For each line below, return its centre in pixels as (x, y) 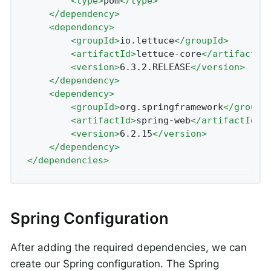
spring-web (163, 120)
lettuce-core (168, 54)
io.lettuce (147, 40)
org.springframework (171, 107)
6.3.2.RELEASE (155, 67)
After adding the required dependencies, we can (129, 248)
